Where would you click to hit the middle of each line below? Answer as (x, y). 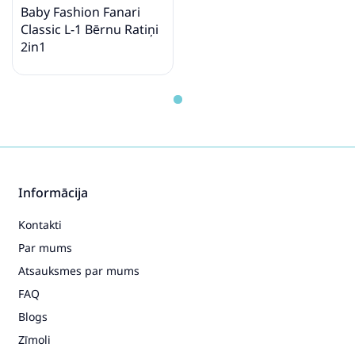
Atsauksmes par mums (79, 270)
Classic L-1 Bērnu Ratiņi (90, 29)
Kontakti (40, 224)
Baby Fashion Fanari (80, 11)
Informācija (53, 192)
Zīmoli (34, 339)
